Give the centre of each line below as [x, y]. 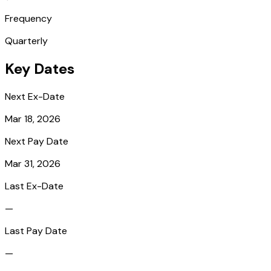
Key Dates [40, 68]
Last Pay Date [36, 230]
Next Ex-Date [35, 96]
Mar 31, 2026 [33, 163]
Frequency [28, 18]
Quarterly [26, 41]
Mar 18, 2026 [33, 119]
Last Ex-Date [34, 186]
